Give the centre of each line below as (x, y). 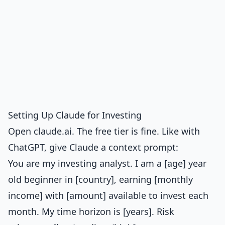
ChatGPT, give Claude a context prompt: (93, 147)
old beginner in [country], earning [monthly (100, 179)
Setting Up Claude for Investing (75, 115)
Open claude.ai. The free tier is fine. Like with (104, 131)
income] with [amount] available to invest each (108, 195)
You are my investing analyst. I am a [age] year (107, 163)
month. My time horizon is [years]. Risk (91, 211)
